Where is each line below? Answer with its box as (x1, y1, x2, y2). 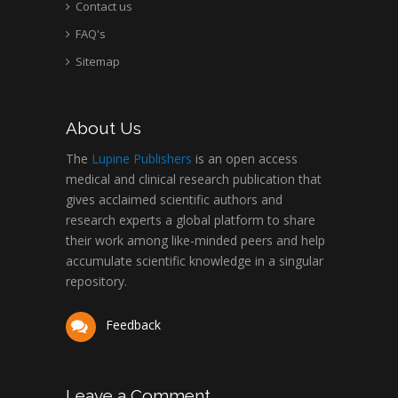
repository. (66, 273, 127, 291)
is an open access (192, 150, 298, 168)
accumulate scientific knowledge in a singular (66, 252, 323, 270)
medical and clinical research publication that (66, 171, 322, 188)
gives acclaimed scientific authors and (66, 191, 283, 209)
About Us (66, 118, 141, 139)
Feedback (99, 315, 162, 333)
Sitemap (73, 53, 120, 70)
